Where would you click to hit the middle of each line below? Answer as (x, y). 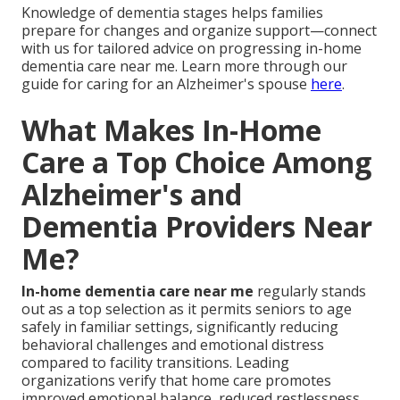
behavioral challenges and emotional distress (173, 344)
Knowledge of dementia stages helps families (172, 12)
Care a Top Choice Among (196, 162)
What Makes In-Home (171, 129)
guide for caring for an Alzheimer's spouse (166, 83)
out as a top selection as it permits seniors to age (187, 308)
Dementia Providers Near (197, 226)
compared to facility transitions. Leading (155, 362)
